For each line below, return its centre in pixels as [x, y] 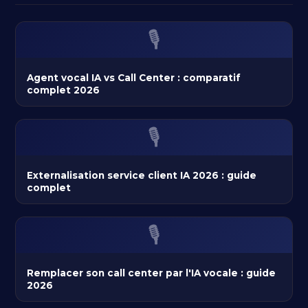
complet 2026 [64, 90]
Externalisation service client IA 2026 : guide [142, 176]
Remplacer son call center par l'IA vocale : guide [152, 273]
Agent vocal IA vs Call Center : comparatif [134, 78]
